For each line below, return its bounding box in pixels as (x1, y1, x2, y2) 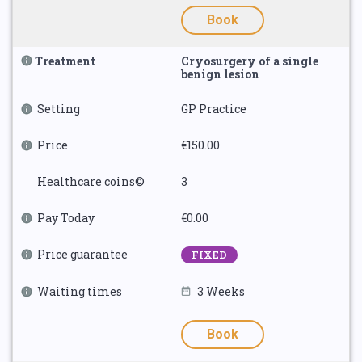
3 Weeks (197, 284, 245, 299)
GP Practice (181, 101, 246, 116)
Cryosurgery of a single (181, 53, 318, 69)
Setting (37, 101, 80, 116)
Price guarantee (37, 246, 128, 262)
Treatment (35, 53, 95, 69)
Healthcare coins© (37, 174, 145, 189)
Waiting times (37, 284, 122, 299)
